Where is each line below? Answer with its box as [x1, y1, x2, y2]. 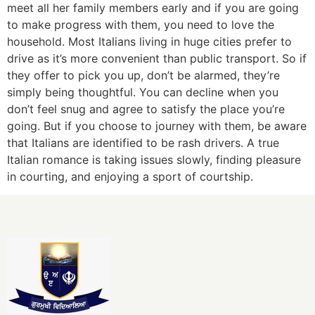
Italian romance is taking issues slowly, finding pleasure [7, 152, 301, 167]
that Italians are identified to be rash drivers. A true [7, 135, 279, 150]
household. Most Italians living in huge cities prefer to [7, 34, 292, 49]
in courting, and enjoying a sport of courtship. [7, 169, 253, 184]
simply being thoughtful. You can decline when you [7, 84, 278, 99]
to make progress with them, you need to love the [7, 17, 274, 32]
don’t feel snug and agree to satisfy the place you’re [7, 101, 285, 116]
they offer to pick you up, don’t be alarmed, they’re [7, 67, 280, 82]
